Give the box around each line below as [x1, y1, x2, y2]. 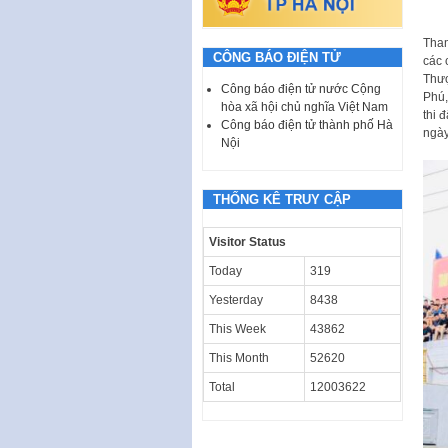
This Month [209, 350, 269, 365]
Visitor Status [209, 234, 286, 249]
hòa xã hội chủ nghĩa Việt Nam [221, 99, 388, 114]
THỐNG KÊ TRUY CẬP [213, 191, 351, 207]
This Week [209, 321, 266, 336]
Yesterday [209, 292, 263, 307]
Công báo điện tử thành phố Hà [221, 117, 393, 132]
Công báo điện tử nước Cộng [221, 81, 381, 96]
